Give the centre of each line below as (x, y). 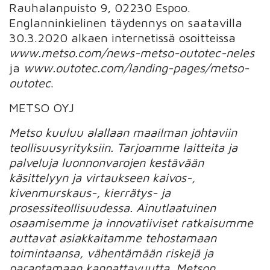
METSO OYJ (42, 107)
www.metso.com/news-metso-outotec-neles (132, 52)
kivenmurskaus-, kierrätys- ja (90, 192)
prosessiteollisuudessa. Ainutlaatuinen (113, 207)
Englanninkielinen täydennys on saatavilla (126, 22)
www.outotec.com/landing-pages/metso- (137, 67)
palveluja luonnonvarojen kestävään (107, 162)
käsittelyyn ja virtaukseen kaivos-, (102, 177)
